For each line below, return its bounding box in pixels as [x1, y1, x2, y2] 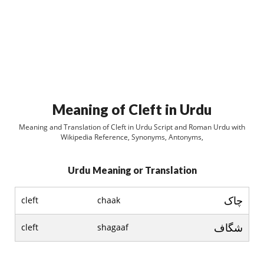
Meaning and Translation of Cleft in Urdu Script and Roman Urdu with [19, 122, 245, 132]
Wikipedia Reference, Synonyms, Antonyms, [61, 132, 203, 142]
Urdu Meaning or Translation [67, 164, 197, 176]
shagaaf [97, 222, 128, 233]
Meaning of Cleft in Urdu [52, 101, 212, 118]
